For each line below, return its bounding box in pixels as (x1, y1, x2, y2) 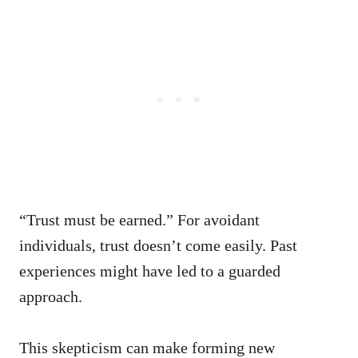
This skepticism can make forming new (19, 339, 275, 356)
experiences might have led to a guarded (19, 262, 280, 280)
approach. (19, 288, 82, 305)
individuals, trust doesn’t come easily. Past (19, 237, 297, 254)
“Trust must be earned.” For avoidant (19, 211, 260, 229)
